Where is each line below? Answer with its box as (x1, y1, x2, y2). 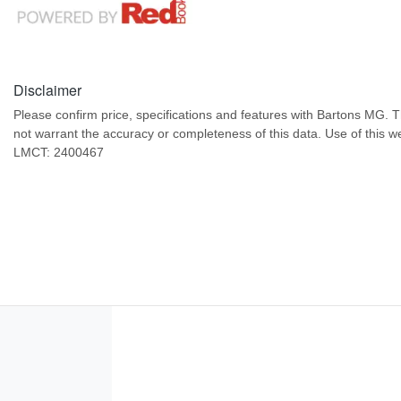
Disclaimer (13, 80, 81, 101)
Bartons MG (317, 107, 385, 123)
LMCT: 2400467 (13, 145, 104, 160)
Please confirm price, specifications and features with (13, 107, 317, 123)
